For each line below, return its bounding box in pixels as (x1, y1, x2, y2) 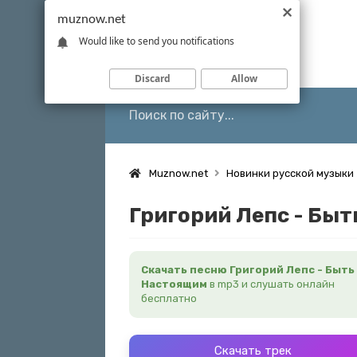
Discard (135, 71, 171, 85)
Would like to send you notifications (79, 33, 234, 48)
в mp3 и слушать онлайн (207, 278, 335, 290)
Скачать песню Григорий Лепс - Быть (141, 264, 355, 276)
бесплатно (141, 292, 197, 304)
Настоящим (141, 278, 207, 290)
